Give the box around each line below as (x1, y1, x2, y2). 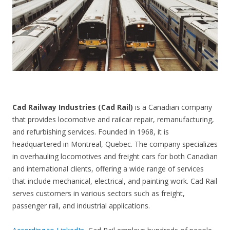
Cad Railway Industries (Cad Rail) (12, 102, 133, 112)
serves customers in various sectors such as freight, (12, 188, 185, 199)
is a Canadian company (133, 102, 212, 112)
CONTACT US (94, 23, 136, 32)
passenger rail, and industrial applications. (12, 201, 150, 211)
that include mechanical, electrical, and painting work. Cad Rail (12, 176, 217, 186)
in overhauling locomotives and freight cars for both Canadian (12, 151, 218, 162)
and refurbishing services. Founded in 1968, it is (12, 127, 169, 137)
